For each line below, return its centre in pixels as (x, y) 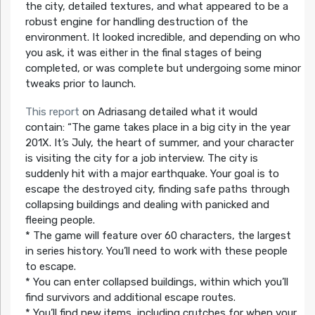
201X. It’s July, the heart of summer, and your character (159, 142)
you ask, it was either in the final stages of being (143, 52)
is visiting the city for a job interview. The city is (141, 158)
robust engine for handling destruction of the (136, 21)
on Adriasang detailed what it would (168, 111)
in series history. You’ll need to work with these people (156, 251)
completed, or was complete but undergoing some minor (163, 68)
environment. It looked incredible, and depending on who (162, 37)
